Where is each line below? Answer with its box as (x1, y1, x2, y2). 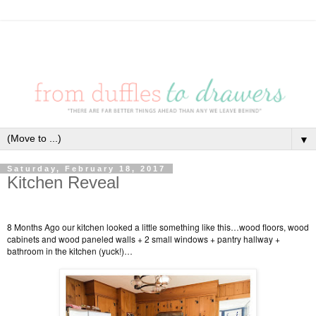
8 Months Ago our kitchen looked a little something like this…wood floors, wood (7, 221, 309, 233)
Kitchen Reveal (7, 172, 119, 192)
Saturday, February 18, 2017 (7, 164, 166, 173)
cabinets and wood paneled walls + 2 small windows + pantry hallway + (7, 233, 280, 245)
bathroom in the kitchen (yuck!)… (7, 245, 133, 257)
